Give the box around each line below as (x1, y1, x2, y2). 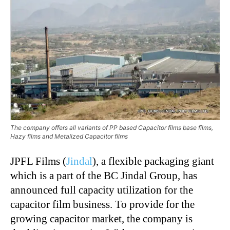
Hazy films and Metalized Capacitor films (10, 132, 128, 140)
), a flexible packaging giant (92, 155, 214, 167)
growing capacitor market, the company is (10, 212, 193, 225)
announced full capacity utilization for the (10, 183, 193, 196)
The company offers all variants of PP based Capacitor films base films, (10, 123, 213, 131)
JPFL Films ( (10, 155, 66, 167)
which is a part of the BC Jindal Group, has (10, 169, 197, 182)
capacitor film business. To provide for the (10, 198, 195, 210)
